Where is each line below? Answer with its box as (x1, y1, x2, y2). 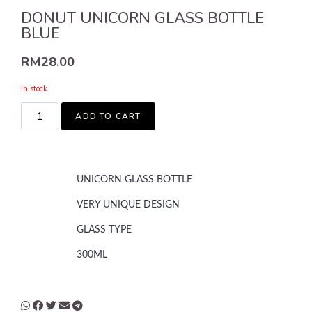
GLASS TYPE (77, 224, 132, 235)
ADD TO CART (75, 110, 141, 122)
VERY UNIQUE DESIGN (77, 199, 182, 210)
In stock (21, 83, 47, 94)
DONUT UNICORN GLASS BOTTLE (21, 8, 264, 29)
